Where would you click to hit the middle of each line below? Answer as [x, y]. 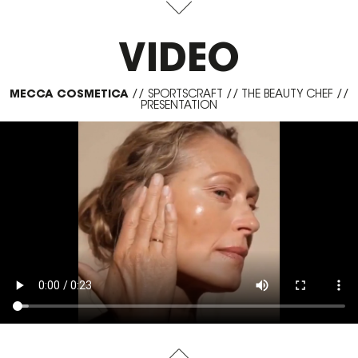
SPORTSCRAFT [185, 93]
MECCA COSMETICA [69, 93]
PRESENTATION [179, 105]
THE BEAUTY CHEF [287, 93]
